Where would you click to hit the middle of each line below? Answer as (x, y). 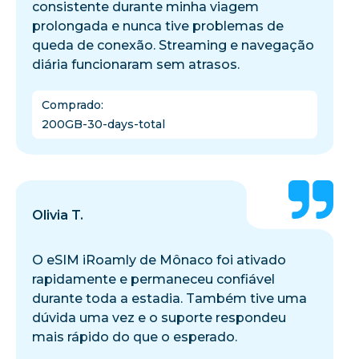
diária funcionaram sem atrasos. (136, 64)
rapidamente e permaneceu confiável (153, 279)
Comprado (71, 105)
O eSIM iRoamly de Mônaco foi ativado (159, 260)
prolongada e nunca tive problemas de (158, 26)
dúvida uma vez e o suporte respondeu (159, 317)
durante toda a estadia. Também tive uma (169, 298)
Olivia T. (58, 215)
